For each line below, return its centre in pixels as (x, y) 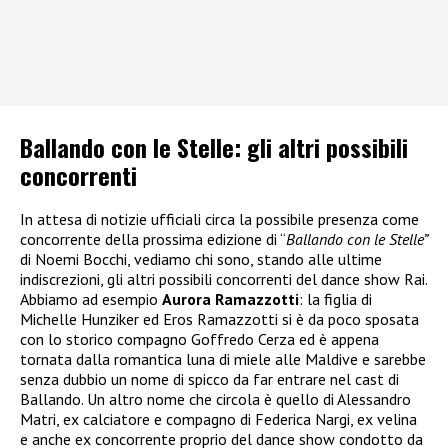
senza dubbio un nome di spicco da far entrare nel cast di (209, 378)
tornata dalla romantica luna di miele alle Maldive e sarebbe (223, 358)
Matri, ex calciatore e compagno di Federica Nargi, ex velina (218, 418)
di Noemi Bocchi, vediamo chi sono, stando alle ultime (201, 258)
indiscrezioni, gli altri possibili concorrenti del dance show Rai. (223, 278)
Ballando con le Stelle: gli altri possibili (214, 146)
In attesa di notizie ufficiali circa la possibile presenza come (219, 218)
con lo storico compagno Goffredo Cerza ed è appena (199, 338)
